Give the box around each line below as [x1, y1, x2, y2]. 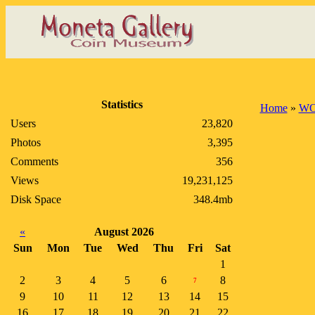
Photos [11, 136, 41, 148]
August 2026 [94, 226, 154, 238]
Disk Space [11, 193, 61, 205]
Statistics [101, 98, 143, 110]
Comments [11, 155, 58, 167]
